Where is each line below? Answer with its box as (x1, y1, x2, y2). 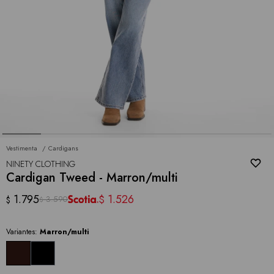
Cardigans (48, 143, 78, 153)
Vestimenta (6, 143, 37, 153)
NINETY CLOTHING (6, 157, 75, 170)
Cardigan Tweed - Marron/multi (6, 168, 178, 187)
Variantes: (6, 226, 40, 237)
